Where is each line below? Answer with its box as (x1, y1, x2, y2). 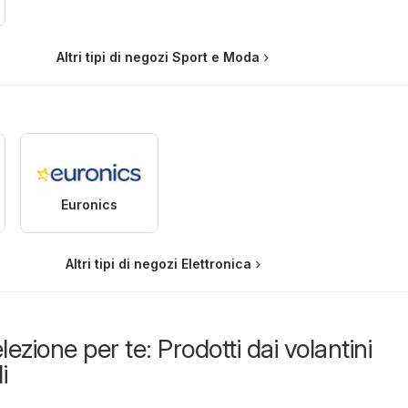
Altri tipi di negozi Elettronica (65, 256, 251, 272)
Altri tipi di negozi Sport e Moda (56, 49, 260, 66)
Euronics (60, 197, 117, 213)
